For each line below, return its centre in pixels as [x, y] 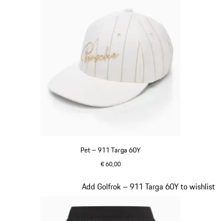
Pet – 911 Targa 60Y [110, 150]
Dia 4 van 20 [26, 186]
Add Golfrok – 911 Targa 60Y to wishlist [148, 186]
